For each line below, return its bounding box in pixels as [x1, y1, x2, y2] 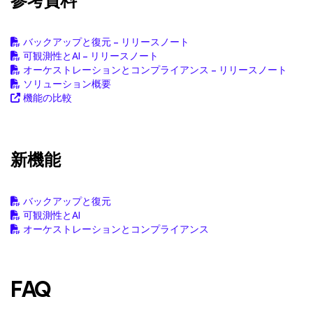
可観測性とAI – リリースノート [23, 48, 159, 65]
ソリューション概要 [23, 76, 111, 93]
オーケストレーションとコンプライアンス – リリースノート [23, 62, 287, 79]
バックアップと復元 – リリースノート [23, 34, 189, 51]
